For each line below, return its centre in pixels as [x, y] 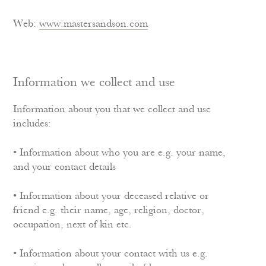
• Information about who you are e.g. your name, [120, 153]
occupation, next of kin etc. [73, 225]
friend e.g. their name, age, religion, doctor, [109, 210]
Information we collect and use [94, 83]
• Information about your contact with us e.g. [111, 254]
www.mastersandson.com [94, 24]
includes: [32, 124]
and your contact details [65, 167]
